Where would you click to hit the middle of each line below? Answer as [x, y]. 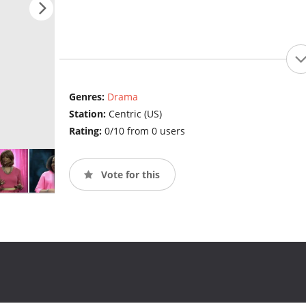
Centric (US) [135, 114]
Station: [88, 114]
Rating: [86, 131]
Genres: [88, 97]
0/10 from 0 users [144, 131]
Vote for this [129, 174]
